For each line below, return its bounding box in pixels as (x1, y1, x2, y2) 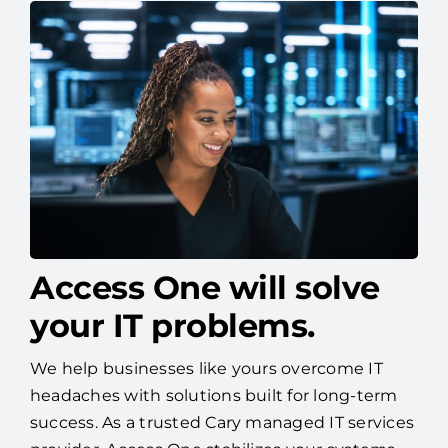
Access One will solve (29, 268, 380, 308)
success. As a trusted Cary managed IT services (29, 413, 415, 433)
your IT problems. (29, 306, 315, 346)
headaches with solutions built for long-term (29, 386, 398, 406)
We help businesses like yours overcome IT (29, 359, 383, 379)
